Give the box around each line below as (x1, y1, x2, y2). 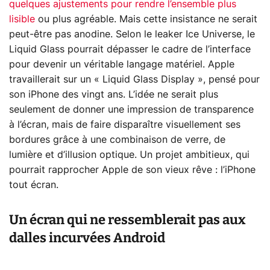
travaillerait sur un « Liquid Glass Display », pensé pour (9, 74, 260, 84)
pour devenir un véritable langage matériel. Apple (9, 59, 234, 69)
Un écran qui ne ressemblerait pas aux (9, 211, 246, 228)
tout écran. (9, 180, 58, 190)
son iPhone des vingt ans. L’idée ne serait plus (9, 89, 218, 99)
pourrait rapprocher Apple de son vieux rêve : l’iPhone (9, 165, 256, 175)
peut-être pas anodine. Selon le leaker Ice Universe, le (9, 29, 255, 39)
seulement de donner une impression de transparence (9, 104, 254, 115)
